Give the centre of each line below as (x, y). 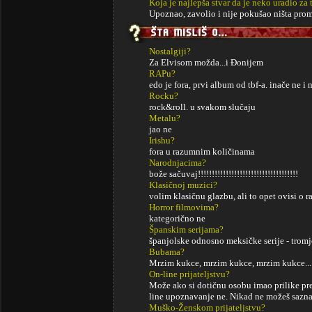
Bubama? (167, 252)
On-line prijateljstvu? (189, 274)
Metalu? (165, 118)
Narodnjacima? (178, 163)
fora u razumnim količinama (202, 151)
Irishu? (162, 140)
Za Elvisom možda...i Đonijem (206, 62)
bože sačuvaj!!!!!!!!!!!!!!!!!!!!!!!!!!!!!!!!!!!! (224, 174)
